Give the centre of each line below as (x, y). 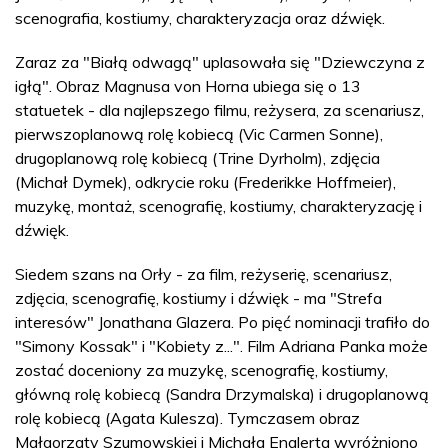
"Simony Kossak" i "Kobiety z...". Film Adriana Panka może (221, 345)
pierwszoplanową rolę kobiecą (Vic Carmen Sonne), (199, 133)
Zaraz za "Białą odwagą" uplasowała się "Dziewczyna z (220, 61)
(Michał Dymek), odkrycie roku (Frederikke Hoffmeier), (205, 181)
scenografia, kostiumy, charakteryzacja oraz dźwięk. (200, 17)
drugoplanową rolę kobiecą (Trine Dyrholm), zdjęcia (197, 157)
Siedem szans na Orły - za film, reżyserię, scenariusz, (203, 273)
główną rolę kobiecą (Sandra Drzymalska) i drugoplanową (222, 393)
